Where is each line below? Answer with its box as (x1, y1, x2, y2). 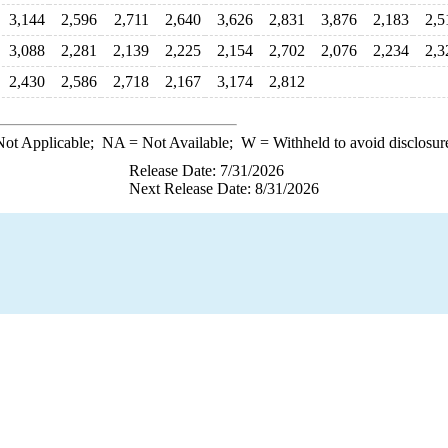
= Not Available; (124, 134, 241, 151)
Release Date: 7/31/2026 (129, 162, 284, 179)
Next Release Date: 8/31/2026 (129, 180, 319, 197)
